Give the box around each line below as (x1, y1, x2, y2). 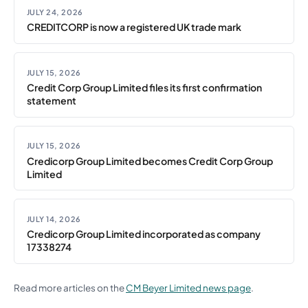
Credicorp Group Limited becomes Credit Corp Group (26, 154, 273, 167)
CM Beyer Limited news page (126, 281, 251, 294)
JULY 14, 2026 (26, 214, 81, 223)
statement (26, 93, 76, 107)
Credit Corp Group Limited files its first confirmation (26, 80, 262, 93)
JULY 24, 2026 (26, 8, 83, 16)
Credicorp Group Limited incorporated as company (26, 228, 261, 241)
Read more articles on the (14, 281, 126, 294)
